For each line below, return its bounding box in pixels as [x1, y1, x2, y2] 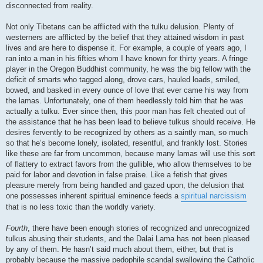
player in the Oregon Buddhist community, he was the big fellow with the [6, 65, 251, 74]
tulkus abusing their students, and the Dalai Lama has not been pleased [6, 234, 249, 244]
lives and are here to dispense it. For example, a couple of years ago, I [6, 43, 247, 53]
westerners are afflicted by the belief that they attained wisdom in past [6, 33, 244, 42]
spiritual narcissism [181, 191, 247, 201]
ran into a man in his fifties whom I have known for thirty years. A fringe [6, 54, 248, 63]
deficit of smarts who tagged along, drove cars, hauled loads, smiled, [6, 75, 240, 85]
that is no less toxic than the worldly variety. [6, 203, 156, 212]
